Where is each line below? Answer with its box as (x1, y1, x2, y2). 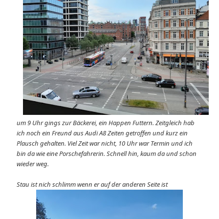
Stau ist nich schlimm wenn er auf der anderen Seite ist (17, 180, 168, 189)
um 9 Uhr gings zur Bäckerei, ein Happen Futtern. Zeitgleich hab (17, 118, 195, 128)
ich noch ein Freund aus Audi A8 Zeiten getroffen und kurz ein (17, 129, 188, 138)
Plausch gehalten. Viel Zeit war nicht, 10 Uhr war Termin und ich (17, 139, 193, 148)
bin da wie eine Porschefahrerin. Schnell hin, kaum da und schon (17, 149, 197, 158)
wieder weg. (17, 159, 49, 169)
